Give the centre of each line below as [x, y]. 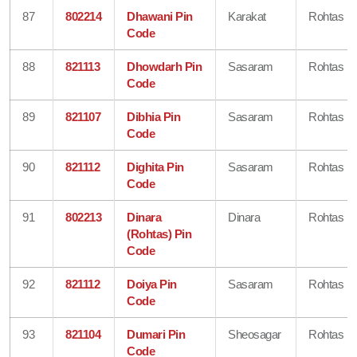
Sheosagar [255, 334]
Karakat [247, 16]
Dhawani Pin [160, 16]
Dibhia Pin [154, 116]
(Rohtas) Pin [159, 233]
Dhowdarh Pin [165, 66]
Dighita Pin [155, 167]
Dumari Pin [156, 334]
